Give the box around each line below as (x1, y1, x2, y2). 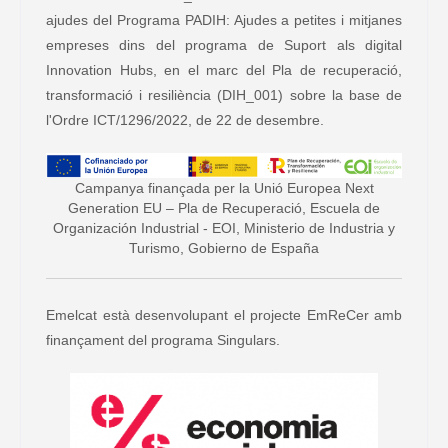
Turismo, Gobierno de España (129, 239, 319, 256)
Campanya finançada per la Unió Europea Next (74, 179, 374, 196)
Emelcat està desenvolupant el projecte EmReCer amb (46, 307, 402, 324)
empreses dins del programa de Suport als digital (46, 37, 402, 54)
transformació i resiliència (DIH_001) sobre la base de (46, 87, 402, 104)
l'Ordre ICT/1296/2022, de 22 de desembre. (46, 112, 324, 129)
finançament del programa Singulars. (46, 332, 280, 349)
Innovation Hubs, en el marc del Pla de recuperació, (46, 62, 402, 79)
